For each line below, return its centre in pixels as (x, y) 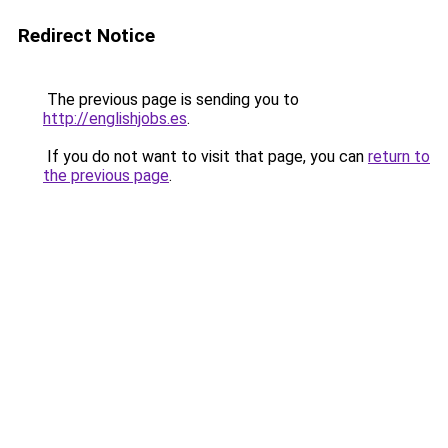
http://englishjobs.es (115, 118)
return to (399, 156)
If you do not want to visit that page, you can (205, 156)
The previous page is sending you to (171, 99)
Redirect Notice (86, 35)
